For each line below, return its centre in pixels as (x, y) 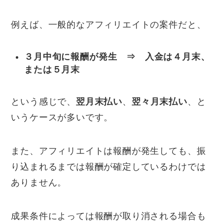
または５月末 (52, 70)
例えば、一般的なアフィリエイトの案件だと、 (109, 25)
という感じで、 (44, 101)
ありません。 (39, 182)
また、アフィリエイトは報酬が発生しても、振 (109, 151)
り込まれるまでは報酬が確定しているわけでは (109, 166)
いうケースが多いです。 (62, 117)
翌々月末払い (159, 101)
